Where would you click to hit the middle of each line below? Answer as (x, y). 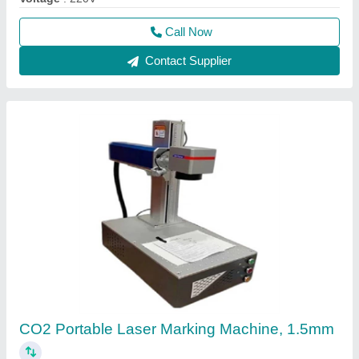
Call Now (188, 32)
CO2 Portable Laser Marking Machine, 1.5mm (177, 329)
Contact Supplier (187, 61)
